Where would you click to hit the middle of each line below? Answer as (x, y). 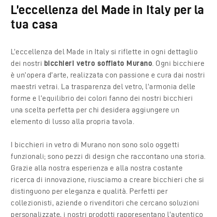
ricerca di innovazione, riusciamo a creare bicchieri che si (108, 179)
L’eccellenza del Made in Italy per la (108, 9)
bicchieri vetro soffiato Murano (98, 63)
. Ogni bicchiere (178, 63)
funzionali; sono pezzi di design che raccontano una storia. (108, 156)
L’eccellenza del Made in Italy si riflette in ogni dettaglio (104, 51)
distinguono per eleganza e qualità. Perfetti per (89, 191)
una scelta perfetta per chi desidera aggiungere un (95, 109)
